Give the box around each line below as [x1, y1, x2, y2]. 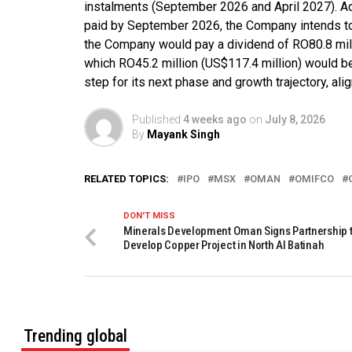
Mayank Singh [146, 127, 220, 141]
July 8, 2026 [264, 112, 325, 126]
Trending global [23, 325, 127, 346]
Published [131, 112, 181, 126]
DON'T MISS [123, 210, 175, 221]
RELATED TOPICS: [83, 172, 169, 185]
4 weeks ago [182, 112, 247, 126]
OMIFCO [294, 172, 334, 185]
